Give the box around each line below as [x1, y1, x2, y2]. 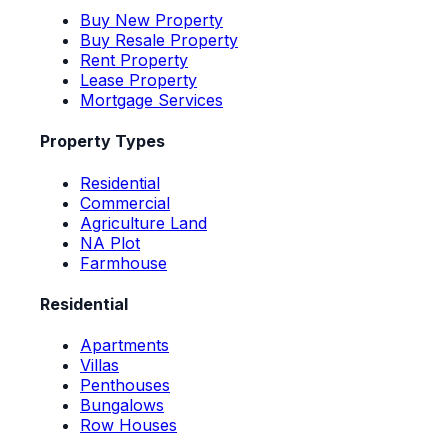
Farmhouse [80, 252, 167, 273]
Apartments [80, 335, 169, 356]
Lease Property [80, 70, 197, 91]
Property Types [40, 131, 165, 152]
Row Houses [80, 415, 177, 436]
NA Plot [80, 232, 140, 253]
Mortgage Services [80, 90, 223, 111]
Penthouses [80, 375, 170, 396]
